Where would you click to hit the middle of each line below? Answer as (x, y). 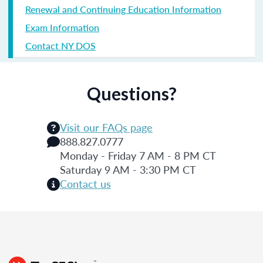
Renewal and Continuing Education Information (123, 9)
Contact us (85, 183)
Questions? (131, 93)
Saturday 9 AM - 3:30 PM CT (128, 169)
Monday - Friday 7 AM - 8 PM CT (138, 155)
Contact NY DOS (60, 45)
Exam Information (62, 27)
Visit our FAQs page (106, 127)
